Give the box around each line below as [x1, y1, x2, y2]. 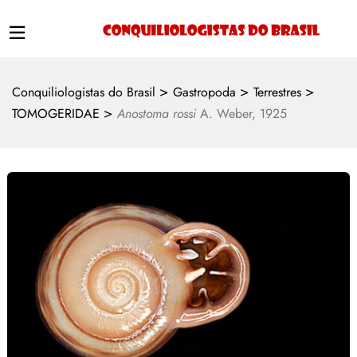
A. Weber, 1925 [196, 104, 287, 123]
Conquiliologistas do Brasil [12, 83, 155, 101]
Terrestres [253, 83, 301, 101]
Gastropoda [173, 83, 236, 101]
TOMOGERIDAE [12, 104, 100, 123]
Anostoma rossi [117, 104, 196, 123]
